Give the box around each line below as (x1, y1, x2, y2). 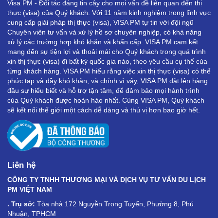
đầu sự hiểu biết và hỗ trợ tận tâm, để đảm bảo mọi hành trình (7, 87, 200, 95)
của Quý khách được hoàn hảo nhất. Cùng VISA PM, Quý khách (7, 96, 204, 105)
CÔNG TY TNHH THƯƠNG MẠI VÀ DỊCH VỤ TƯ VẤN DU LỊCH (7, 175, 206, 183)
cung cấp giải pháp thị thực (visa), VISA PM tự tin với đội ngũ (7, 18, 194, 27)
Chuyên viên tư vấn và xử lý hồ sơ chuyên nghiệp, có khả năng (7, 28, 201, 36)
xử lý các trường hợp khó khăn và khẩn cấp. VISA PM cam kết (7, 38, 198, 46)
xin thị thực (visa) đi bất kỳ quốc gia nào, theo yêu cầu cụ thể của (7, 57, 207, 66)
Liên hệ (7, 160, 36, 170)
